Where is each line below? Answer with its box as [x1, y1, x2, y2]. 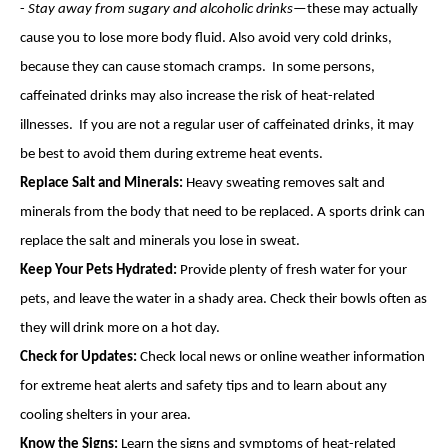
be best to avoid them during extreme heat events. [20, 147, 323, 162]
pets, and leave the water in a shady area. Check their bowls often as [20, 292, 427, 307]
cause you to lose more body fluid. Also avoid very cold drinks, [20, 31, 392, 46]
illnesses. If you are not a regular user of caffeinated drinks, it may [20, 118, 414, 133]
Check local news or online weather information [137, 350, 425, 365]
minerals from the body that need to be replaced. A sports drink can [20, 205, 425, 220]
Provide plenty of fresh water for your [177, 263, 407, 278]
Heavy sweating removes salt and [183, 176, 385, 191]
